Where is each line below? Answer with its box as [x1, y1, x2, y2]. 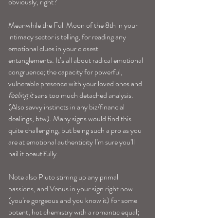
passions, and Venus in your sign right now [8, 183, 134, 195]
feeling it [8, 90, 35, 101]
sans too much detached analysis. [35, 90, 135, 101]
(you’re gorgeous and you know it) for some [8, 195, 139, 206]
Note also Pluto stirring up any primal [8, 171, 120, 183]
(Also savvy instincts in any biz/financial [8, 101, 126, 113]
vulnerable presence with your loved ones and [8, 78, 142, 90]
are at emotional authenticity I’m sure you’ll [8, 136, 136, 148]
